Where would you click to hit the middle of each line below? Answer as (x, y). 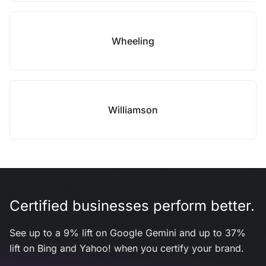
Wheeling (133, 41)
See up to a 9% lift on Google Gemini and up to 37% (128, 233)
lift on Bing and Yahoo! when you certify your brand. (127, 248)
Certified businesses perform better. (132, 206)
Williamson (133, 110)
